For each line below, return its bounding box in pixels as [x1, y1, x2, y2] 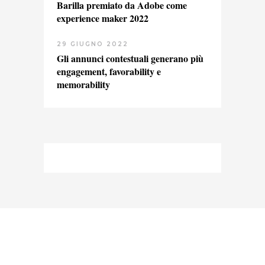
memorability [57, 77, 110, 91]
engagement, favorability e [57, 64, 161, 78]
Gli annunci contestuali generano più [57, 51, 203, 65]
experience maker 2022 [57, 11, 148, 25]
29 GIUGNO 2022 [57, 40, 128, 48]
